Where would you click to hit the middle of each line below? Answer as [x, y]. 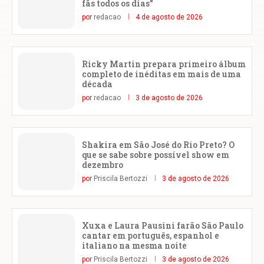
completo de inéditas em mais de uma [161, 74]
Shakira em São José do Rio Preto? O [158, 145]
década [97, 84]
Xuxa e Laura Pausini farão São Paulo [163, 226]
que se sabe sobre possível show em [156, 155]
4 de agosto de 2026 [169, 17]
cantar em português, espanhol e [151, 236]
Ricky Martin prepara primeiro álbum [164, 64]
